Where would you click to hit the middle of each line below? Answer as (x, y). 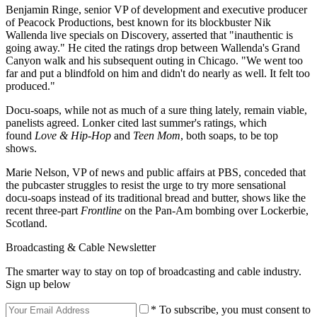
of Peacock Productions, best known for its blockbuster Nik (138, 23)
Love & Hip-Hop (73, 136)
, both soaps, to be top (229, 136)
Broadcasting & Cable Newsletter (81, 248)
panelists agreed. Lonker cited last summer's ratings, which (136, 123)
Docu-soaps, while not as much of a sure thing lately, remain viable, (156, 110)
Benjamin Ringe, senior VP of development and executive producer (156, 10)
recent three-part (43, 211)
